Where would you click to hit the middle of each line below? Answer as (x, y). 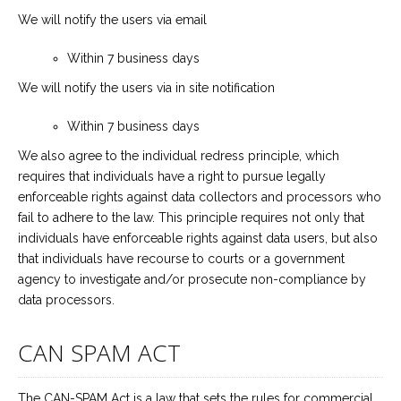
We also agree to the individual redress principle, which (179, 156)
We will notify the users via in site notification (146, 88)
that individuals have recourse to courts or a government (181, 259)
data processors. (66, 300)
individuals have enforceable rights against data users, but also (198, 238)
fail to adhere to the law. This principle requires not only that (191, 218)
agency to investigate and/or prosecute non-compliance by (192, 279)
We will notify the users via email (112, 20)
